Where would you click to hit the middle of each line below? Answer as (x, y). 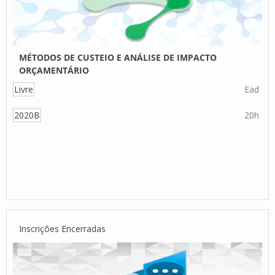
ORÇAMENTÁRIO (54, 70)
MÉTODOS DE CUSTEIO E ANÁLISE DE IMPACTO (118, 57)
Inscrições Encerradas (62, 229)
